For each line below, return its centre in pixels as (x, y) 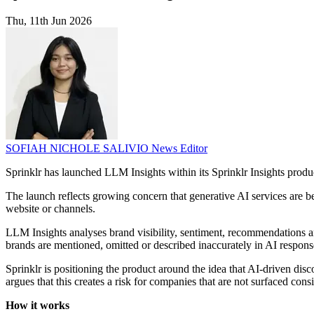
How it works (37, 306)
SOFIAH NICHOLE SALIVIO (78, 149)
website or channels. (50, 209)
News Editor (179, 149)
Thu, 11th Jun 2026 (49, 21)
